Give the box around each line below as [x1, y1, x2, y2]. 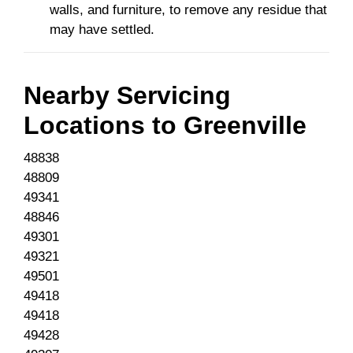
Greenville [184, 111, 307, 140]
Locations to [24, 111, 184, 140]
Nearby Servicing [24, 81, 231, 110]
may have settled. [50, 22, 154, 38]
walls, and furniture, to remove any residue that [50, 2, 327, 18]
